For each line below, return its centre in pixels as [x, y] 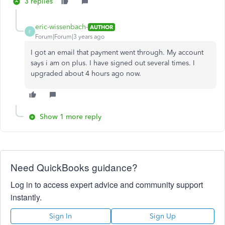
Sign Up [162, 216]
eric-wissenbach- [62, 27]
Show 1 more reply [71, 117]
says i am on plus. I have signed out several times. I [113, 63]
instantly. [26, 197]
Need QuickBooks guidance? [74, 167]
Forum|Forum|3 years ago [70, 37]
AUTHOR [101, 27]
